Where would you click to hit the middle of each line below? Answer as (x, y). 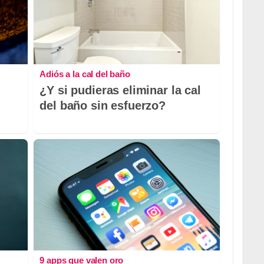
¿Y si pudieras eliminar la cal (120, 90)
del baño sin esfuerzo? (103, 106)
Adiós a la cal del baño (85, 74)
